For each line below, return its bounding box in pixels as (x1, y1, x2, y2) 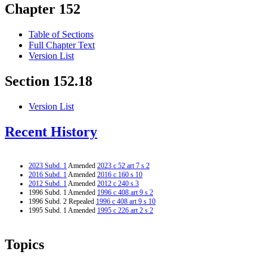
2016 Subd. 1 (29, 170, 67, 179)
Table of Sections (29, 29, 94, 40)
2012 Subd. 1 (29, 179, 67, 188)
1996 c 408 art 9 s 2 (97, 188, 153, 197)
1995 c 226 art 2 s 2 (97, 206, 153, 215)
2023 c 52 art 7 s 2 (97, 161, 150, 170)
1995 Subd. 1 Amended (29, 206, 97, 215)
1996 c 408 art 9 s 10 (96, 197, 156, 206)
